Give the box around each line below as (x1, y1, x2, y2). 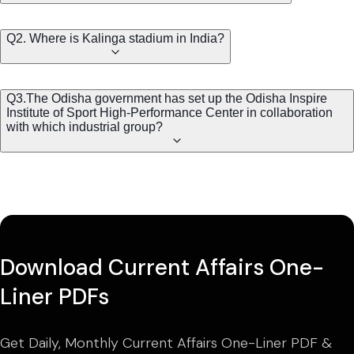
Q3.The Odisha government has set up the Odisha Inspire (6, 92, 327, 106)
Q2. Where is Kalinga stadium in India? (6, 32, 224, 46)
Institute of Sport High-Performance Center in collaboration (6, 106, 333, 120)
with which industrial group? (6, 120, 163, 134)
